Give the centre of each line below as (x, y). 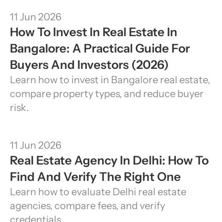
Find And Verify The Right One (95, 177)
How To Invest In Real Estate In (94, 32)
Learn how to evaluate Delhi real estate (98, 192)
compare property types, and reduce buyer (107, 94)
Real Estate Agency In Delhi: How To (109, 160)
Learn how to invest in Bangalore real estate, (110, 80)
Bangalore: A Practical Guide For (100, 48)
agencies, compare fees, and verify (87, 206)
